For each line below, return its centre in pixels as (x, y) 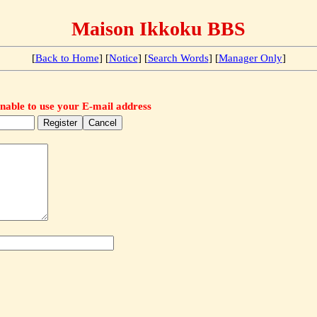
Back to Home (67, 58)
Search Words (178, 58)
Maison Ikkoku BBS (158, 29)
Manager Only (250, 58)
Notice (123, 58)
